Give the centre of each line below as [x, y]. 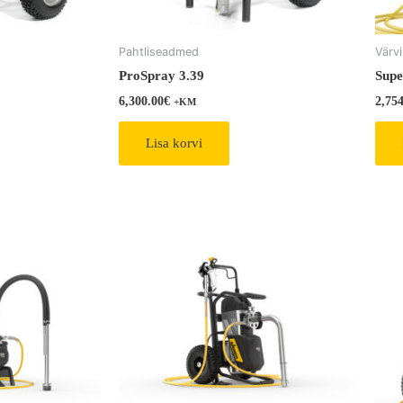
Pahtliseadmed [159, 52]
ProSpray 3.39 [161, 76]
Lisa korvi [174, 143]
